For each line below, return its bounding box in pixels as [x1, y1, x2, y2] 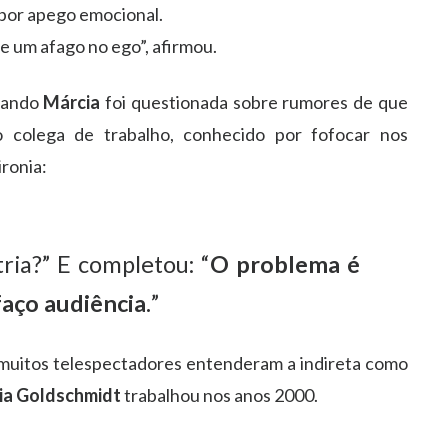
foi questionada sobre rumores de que [100, 90, 408, 113]
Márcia [43, 90, 101, 113]
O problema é [210, 249, 360, 278]
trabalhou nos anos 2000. [121, 383, 318, 406]
